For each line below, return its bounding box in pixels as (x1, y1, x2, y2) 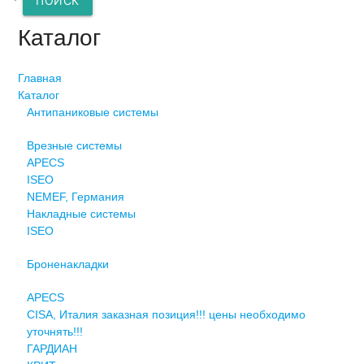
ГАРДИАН (26, 341, 77, 355)
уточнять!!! (26, 324, 83, 338)
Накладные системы (26, 206, 136, 220)
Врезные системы (26, 138, 122, 152)
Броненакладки (26, 257, 109, 271)
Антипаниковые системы (26, 105, 158, 119)
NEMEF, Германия (26, 189, 124, 203)
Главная (18, 71, 63, 84)
